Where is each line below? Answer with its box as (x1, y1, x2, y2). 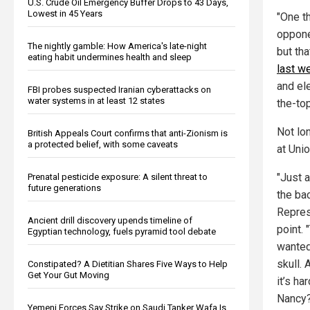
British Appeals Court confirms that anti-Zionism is (28, 127, 228, 138)
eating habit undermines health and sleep (28, 51, 192, 62)
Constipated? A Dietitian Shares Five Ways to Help (28, 258, 228, 269)
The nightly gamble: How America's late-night (28, 40, 207, 51)
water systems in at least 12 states (28, 95, 165, 106)
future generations (28, 182, 101, 193)
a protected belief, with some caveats (28, 138, 178, 149)
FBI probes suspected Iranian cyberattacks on (28, 84, 211, 95)
